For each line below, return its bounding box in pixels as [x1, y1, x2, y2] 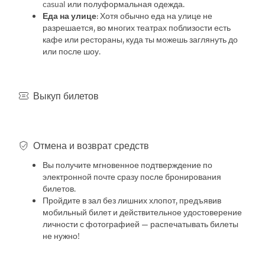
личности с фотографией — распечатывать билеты [43, 217, 239, 230]
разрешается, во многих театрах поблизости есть [43, 21, 231, 33]
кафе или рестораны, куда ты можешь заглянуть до [43, 33, 238, 45]
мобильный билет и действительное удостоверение [43, 205, 243, 218]
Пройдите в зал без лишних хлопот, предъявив [43, 193, 222, 206]
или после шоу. [43, 44, 101, 57]
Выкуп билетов [33, 88, 99, 102]
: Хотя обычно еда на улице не [96, 9, 213, 21]
